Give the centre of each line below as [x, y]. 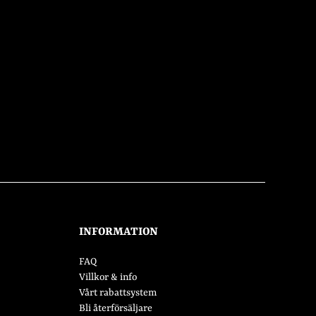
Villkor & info [108, 278]
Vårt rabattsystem [117, 293]
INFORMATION [118, 232]
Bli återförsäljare [115, 309]
